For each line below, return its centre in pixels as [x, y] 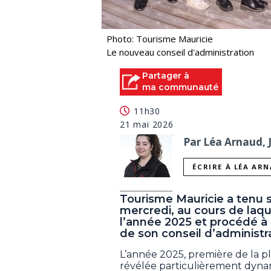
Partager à [166, 75]
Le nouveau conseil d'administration [180, 52]
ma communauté [180, 87]
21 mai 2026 [147, 125]
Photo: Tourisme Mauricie [160, 38]
